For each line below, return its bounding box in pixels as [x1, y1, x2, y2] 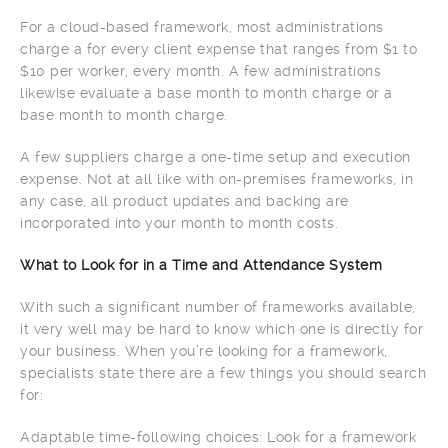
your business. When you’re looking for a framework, [20, 342, 388, 359]
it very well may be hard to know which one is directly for [20, 320, 423, 337]
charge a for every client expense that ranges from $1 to [20, 40, 417, 57]
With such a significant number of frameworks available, [20, 298, 416, 315]
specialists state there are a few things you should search [20, 364, 426, 381]
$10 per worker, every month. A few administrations [20, 62, 381, 79]
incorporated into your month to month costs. [20, 214, 338, 231]
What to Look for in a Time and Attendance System [20, 256, 382, 273]
